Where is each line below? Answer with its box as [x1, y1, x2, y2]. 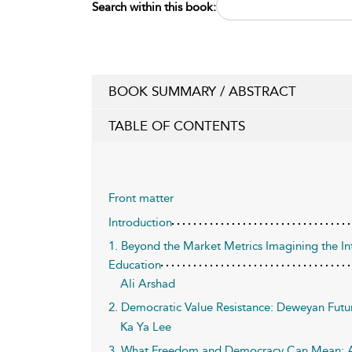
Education [108, 258, 161, 272]
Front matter [108, 191, 174, 205]
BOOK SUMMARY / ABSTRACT [108, 83, 296, 99]
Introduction [108, 215, 172, 229]
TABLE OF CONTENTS [108, 118, 245, 134]
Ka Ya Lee [120, 320, 171, 334]
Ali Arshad [120, 277, 175, 291]
